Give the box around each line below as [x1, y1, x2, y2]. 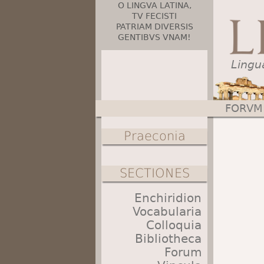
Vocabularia [133, 204, 202, 219]
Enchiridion [134, 191, 202, 205]
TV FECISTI [132, 11, 177, 21]
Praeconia [123, 129, 186, 143]
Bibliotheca [135, 232, 202, 246]
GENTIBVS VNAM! [118, 32, 191, 42]
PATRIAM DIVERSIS [115, 22, 193, 31]
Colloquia [146, 218, 202, 232]
